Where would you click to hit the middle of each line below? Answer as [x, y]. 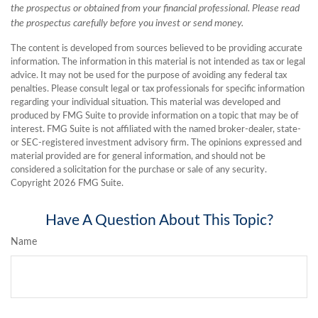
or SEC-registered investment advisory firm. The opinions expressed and [156, 143]
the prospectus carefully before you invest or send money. [127, 24]
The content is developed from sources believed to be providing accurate [157, 49]
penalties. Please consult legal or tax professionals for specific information [158, 89]
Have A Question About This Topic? [159, 221]
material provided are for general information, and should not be [138, 157]
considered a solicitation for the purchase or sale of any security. [139, 170]
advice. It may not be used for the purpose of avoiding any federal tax [149, 76]
